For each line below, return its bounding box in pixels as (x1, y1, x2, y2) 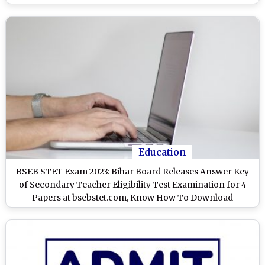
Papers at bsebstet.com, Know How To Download (32, 192, 233, 203)
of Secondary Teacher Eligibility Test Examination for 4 (18, 179, 247, 190)
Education (138, 146, 186, 158)
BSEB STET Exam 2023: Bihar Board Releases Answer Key (16, 166, 249, 177)
